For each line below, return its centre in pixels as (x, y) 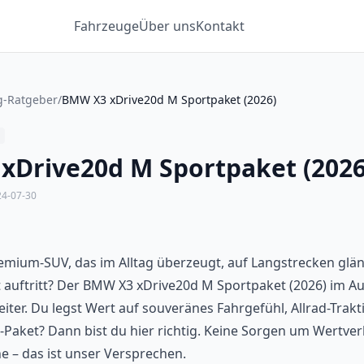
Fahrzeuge (106, 26)
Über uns (167, 26)
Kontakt (220, 26)
